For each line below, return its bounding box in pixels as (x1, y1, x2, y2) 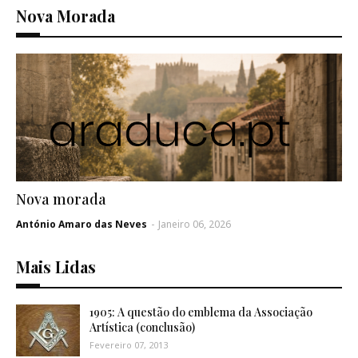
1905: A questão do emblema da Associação (89, 304, 312, 320)
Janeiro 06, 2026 (158, 217, 231, 231)
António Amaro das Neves (16, 217, 147, 231)
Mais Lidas (16, 256, 96, 277)
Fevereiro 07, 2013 (89, 339, 168, 351)
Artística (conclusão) (89, 320, 195, 335)
